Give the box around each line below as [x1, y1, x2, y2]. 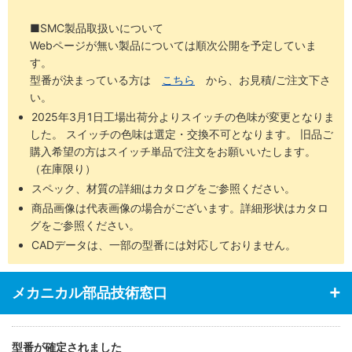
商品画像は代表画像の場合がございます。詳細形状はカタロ [31, 200, 329, 214]
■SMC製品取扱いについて [30, 20, 163, 35]
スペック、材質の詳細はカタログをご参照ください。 [31, 181, 296, 195]
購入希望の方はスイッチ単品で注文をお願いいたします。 [30, 144, 316, 158]
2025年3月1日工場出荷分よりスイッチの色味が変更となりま [31, 109, 335, 123]
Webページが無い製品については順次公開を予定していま [30, 38, 317, 52]
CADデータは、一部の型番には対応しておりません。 [31, 237, 297, 251]
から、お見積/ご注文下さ [195, 72, 331, 86]
